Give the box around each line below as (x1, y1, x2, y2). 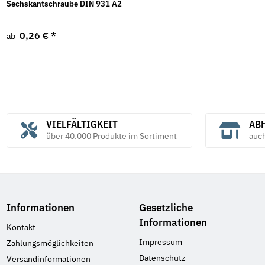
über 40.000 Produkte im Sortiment (46, 130, 177, 141)
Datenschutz (139, 253, 186, 264)
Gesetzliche (139, 201, 193, 214)
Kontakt (7, 222, 36, 233)
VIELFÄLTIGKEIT (46, 117, 118, 131)
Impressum (139, 237, 183, 248)
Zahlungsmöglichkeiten (7, 238, 94, 249)
